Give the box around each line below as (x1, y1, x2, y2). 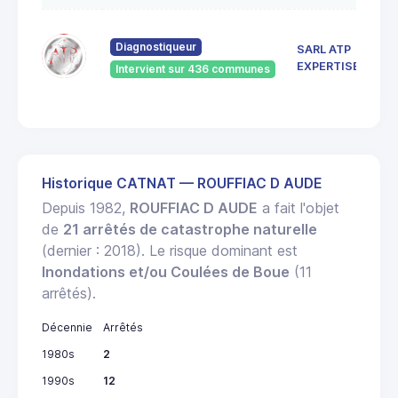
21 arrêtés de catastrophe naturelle (63, 220, 317, 239)
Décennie (42, 321, 92, 335)
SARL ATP (297, 43, 351, 57)
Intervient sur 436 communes (115, 62, 270, 76)
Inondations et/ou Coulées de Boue (42, 263, 290, 282)
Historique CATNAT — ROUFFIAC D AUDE (42, 175, 322, 193)
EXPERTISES (297, 60, 368, 74)
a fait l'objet (258, 199, 339, 218)
